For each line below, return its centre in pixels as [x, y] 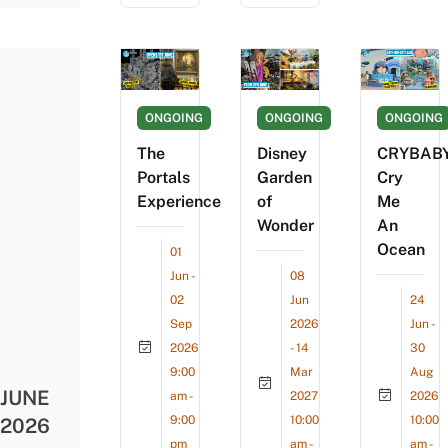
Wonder [285, 226]
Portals [163, 178]
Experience [179, 202]
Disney [282, 154]
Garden [284, 178]
